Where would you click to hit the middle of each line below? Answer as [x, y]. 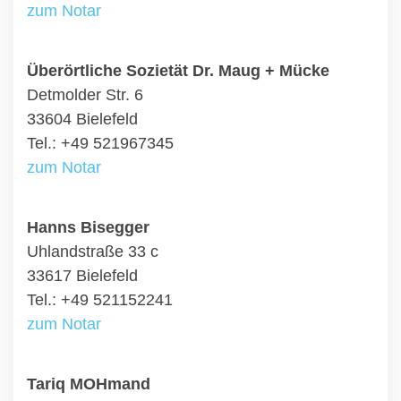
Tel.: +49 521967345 [100, 143]
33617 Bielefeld [82, 276]
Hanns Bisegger [88, 227]
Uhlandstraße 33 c [93, 252]
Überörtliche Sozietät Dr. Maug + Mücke [178, 71]
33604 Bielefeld [82, 119]
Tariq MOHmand [89, 384]
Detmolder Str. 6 [85, 95]
